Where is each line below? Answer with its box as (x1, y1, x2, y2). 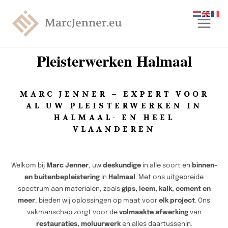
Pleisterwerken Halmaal (36, 49, 192, 72)
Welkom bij (11, 162, 46, 169)
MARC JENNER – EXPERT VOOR (19, 89, 209, 99)
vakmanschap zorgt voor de (26, 209, 119, 216)
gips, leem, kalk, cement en (121, 186, 211, 192)
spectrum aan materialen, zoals (17, 186, 122, 192)
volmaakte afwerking (119, 209, 188, 216)
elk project (159, 197, 195, 204)
